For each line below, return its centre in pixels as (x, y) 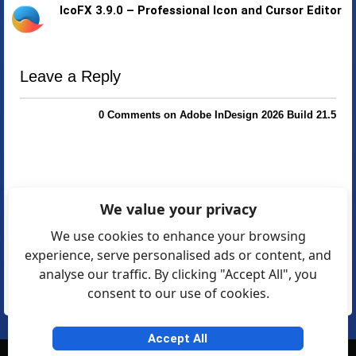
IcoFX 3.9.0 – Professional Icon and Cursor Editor (201, 10)
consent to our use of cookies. (178, 293)
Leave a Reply (70, 76)
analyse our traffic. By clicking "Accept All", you (178, 274)
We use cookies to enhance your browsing (178, 236)
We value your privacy (178, 209)
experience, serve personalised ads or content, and (178, 255)
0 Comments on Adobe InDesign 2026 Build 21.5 (217, 115)
